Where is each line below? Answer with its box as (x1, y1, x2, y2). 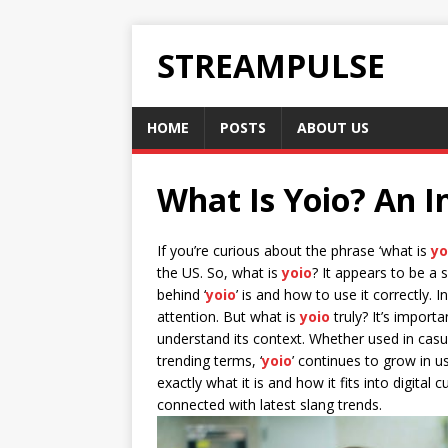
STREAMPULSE (157, 44, 385, 87)
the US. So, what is (157, 263, 282, 282)
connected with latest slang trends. (157, 395, 382, 414)
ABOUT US (297, 118, 369, 137)
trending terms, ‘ (157, 351, 262, 370)
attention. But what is (157, 307, 300, 326)
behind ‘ (157, 285, 206, 304)
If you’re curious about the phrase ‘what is (157, 241, 431, 260)
